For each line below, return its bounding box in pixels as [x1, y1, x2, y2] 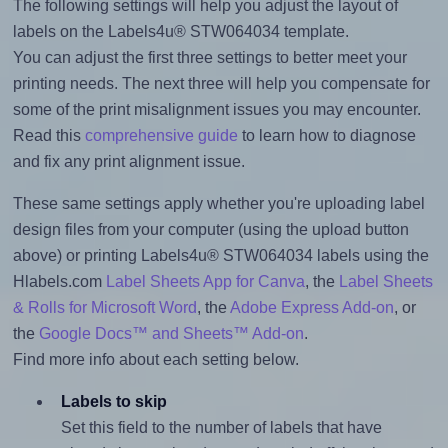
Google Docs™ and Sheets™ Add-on [38, 324, 304, 342]
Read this [12, 126, 85, 144]
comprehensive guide [84, 126, 238, 144]
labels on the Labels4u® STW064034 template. [12, 22, 349, 40]
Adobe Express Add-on [229, 298, 394, 316]
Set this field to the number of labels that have [60, 418, 382, 436]
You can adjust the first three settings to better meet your [12, 48, 407, 66]
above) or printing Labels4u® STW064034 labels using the [12, 246, 429, 264]
